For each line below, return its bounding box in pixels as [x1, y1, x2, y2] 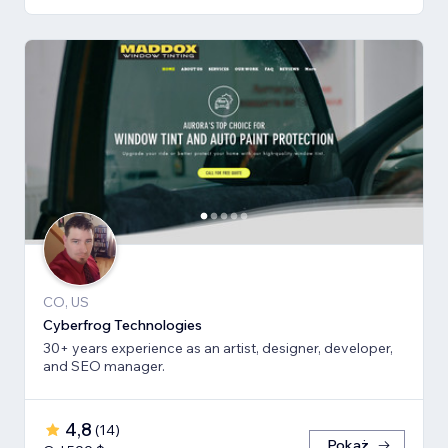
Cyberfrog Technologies [43, 316, 202, 335]
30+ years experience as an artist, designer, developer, [43, 339, 393, 358]
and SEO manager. [43, 357, 165, 376]
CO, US [43, 293, 89, 312]
